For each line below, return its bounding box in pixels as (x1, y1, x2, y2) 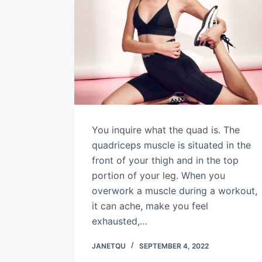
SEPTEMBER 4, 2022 (139, 241, 209, 250)
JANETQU (92, 241, 126, 250)
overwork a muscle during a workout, (92, 184, 257, 196)
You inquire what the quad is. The (92, 123, 240, 136)
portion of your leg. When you (92, 169, 225, 181)
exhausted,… (92, 215, 147, 227)
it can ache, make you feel (92, 199, 208, 212)
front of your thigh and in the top (92, 154, 239, 166)
